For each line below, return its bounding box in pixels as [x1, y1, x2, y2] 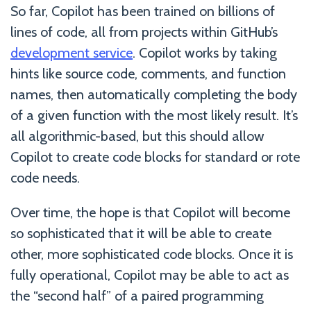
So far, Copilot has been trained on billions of [10, 2, 275, 19]
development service [10, 44, 133, 61]
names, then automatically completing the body [10, 85, 297, 103]
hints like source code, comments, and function [10, 65, 286, 82]
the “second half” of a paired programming [10, 287, 264, 304]
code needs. [10, 169, 80, 186]
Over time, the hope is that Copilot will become [10, 203, 290, 221]
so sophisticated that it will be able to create [10, 224, 271, 242]
